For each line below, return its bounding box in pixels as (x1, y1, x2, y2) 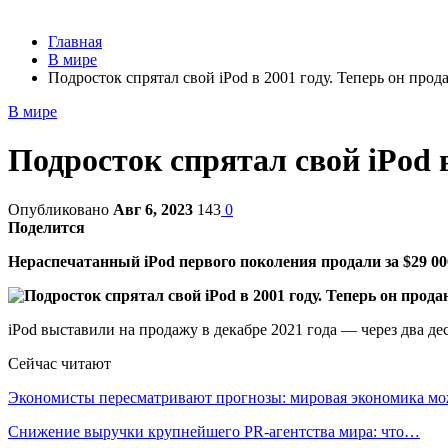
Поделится (8, 218, 85, 236)
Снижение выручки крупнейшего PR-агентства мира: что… (8, 422, 420, 440)
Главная (48, 33, 102, 50)
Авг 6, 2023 (113, 200, 193, 218)
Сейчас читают (8, 354, 111, 372)
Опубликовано (8, 200, 113, 218)
